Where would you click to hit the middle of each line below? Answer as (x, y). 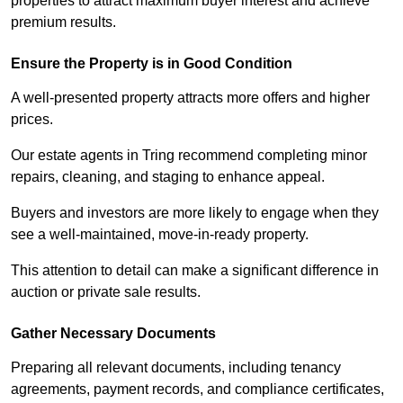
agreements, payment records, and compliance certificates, (197, 390)
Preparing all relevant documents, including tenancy (176, 368)
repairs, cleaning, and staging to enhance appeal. (168, 177)
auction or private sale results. (106, 292)
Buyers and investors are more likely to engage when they (195, 213)
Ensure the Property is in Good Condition (152, 64)
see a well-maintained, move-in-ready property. (160, 235)
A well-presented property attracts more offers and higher (190, 98)
